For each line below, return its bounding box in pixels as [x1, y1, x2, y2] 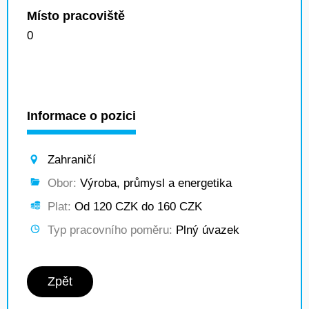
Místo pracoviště [27, 9, 125, 23]
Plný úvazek [172, 223, 239, 237]
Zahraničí [48, 153, 96, 166]
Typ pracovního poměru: [48, 223, 172, 237]
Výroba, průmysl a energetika [77, 177, 232, 190]
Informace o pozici [27, 109, 136, 123]
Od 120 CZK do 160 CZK [71, 200, 202, 213]
